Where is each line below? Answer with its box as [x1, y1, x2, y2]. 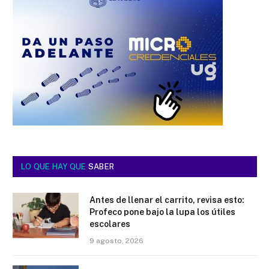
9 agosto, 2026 [89, 237, 144, 246]
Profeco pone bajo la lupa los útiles [89, 207, 235, 217]
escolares [89, 219, 130, 229]
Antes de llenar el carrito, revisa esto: [89, 195, 244, 205]
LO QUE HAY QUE [21, 162, 88, 172]
